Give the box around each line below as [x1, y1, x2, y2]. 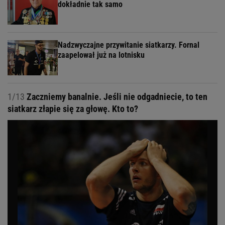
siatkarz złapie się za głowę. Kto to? [8, 103, 138, 114]
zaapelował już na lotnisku [58, 50, 145, 60]
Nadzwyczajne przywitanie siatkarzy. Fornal [58, 40, 199, 50]
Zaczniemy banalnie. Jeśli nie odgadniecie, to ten [25, 91, 207, 102]
